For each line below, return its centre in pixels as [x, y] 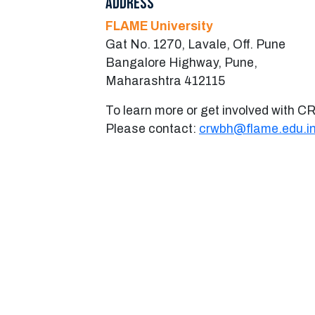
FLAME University [159, 26]
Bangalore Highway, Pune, [181, 63]
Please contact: [152, 129]
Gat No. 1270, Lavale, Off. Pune [195, 44]
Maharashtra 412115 [165, 81]
